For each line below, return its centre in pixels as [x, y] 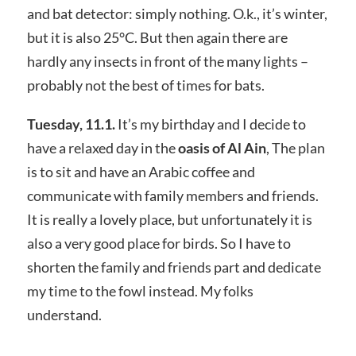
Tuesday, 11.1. [71, 124]
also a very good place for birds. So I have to [159, 244]
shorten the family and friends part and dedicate [174, 267]
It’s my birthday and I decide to [210, 124]
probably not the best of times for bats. [147, 85]
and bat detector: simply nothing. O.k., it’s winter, [177, 13]
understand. [64, 315]
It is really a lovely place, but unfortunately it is [169, 220]
